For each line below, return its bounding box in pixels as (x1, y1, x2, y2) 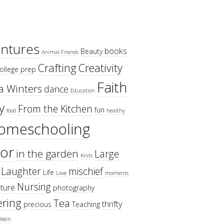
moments (104, 169, 128, 177)
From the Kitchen (17, 102, 92, 116)
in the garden (15, 146, 78, 161)
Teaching (71, 199, 100, 209)
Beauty (80, 46, 102, 56)
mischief (68, 164, 103, 178)
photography (52, 183, 94, 193)
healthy (106, 107, 125, 114)
